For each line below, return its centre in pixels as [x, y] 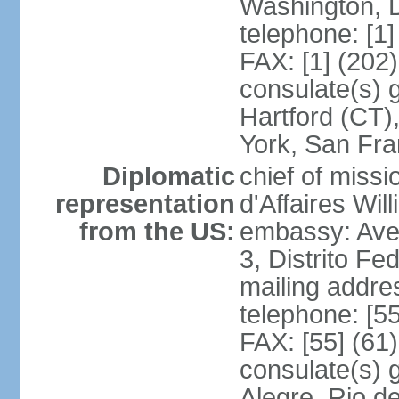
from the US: [157, 232]
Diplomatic [168, 176]
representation [145, 204]
